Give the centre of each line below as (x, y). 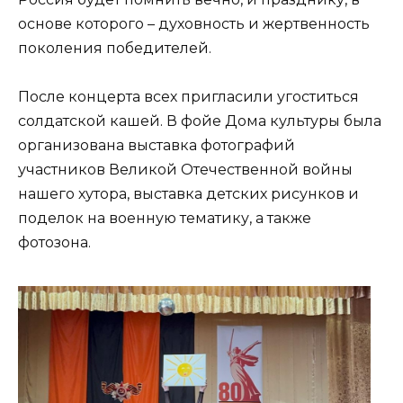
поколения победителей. (115, 48)
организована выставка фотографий (157, 146)
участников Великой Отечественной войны (185, 170)
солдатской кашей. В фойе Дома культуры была (200, 121)
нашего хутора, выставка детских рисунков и (188, 194)
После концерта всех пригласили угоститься (188, 97)
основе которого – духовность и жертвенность (194, 23)
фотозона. (54, 243)
